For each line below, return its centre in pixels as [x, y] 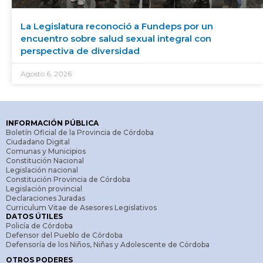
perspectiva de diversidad [80, 50]
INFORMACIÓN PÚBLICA [52, 123]
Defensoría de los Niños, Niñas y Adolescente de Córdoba [108, 244]
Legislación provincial [44, 188]
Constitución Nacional [45, 160]
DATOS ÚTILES [34, 216]
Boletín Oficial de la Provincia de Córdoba [80, 132]
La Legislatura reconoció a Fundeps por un [117, 26]
